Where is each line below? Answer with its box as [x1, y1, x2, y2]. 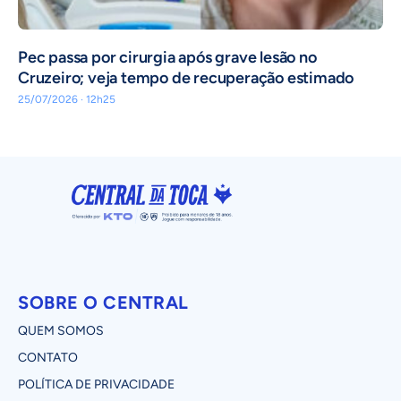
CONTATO [18, 349, 78, 365]
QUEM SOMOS [18, 322, 104, 338]
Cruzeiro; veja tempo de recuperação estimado [18, 68, 354, 89]
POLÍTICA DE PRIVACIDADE [18, 376, 175, 392]
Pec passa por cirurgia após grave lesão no [18, 47, 317, 68]
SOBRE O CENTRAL [18, 291, 189, 313]
